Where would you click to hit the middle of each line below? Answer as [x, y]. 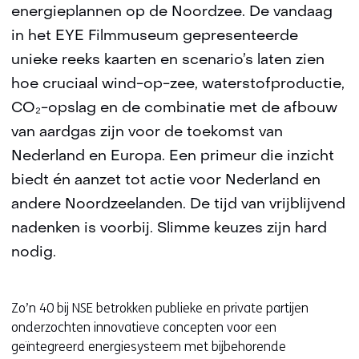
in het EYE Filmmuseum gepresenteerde [155, 36]
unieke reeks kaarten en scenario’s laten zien [168, 61]
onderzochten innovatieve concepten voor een [144, 327]
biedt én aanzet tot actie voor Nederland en [166, 181]
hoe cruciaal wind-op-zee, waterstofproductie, [178, 85]
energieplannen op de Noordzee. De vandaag [172, 12]
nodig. [34, 253]
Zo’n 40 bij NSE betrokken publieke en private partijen [160, 308]
